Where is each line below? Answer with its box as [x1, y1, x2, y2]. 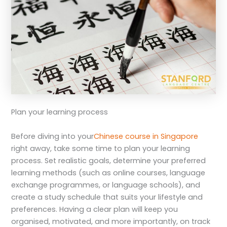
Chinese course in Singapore [94, 131, 199, 141]
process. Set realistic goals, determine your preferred [11, 155, 206, 166]
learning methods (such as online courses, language [11, 167, 206, 178]
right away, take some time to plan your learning [11, 143, 191, 154]
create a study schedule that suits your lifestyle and [11, 192, 203, 202]
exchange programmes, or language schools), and [11, 179, 201, 190]
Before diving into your [11, 131, 94, 141]
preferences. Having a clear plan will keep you [11, 204, 178, 214]
